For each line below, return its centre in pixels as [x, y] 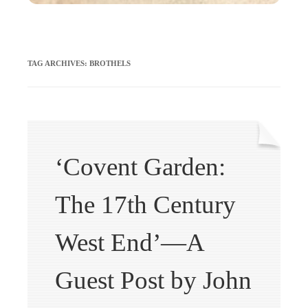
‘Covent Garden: [140, 166]
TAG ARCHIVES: [58, 63]
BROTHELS [110, 63]
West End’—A [129, 242]
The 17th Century [145, 204]
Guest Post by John [153, 280]
